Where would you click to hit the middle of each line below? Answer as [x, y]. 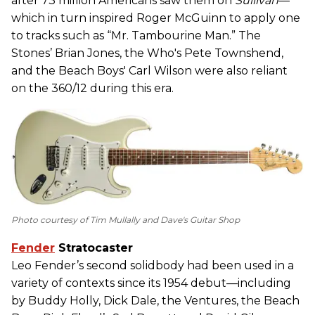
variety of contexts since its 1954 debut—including [151, 283]
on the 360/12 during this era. [92, 88]
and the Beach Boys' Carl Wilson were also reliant [149, 70]
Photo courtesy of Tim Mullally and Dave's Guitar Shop [126, 219]
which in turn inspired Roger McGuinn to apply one [156, 18]
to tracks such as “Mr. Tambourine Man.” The [136, 35]
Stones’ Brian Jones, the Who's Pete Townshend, [147, 53]
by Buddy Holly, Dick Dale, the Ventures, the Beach [155, 300]
